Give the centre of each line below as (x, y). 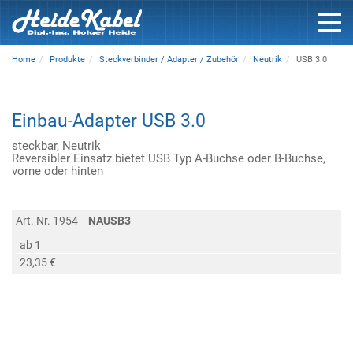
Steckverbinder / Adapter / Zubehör (169, 59)
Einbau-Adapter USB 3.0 (109, 121)
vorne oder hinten (58, 171)
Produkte (67, 59)
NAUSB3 (110, 220)
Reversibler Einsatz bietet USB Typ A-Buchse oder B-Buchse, (169, 158)
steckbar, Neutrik (56, 145)
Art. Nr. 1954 (48, 220)
